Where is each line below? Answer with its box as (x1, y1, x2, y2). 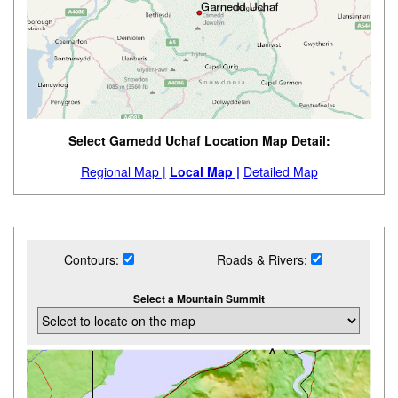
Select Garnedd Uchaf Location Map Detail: (68, 131, 330, 150)
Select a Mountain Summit (132, 291, 265, 307)
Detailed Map (243, 163, 318, 181)
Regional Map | (80, 163, 166, 181)
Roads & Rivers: (217, 251, 312, 269)
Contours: (63, 251, 123, 269)
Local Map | (169, 163, 240, 181)
